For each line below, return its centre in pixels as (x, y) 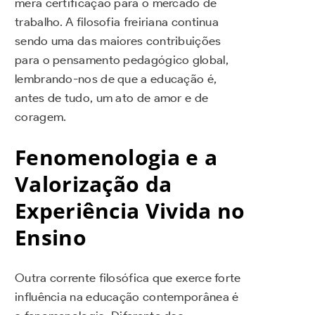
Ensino (51, 237)
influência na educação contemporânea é (127, 296)
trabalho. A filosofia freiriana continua (117, 22)
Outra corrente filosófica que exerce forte (128, 277)
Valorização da (94, 184)
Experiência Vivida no (130, 210)
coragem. (41, 117)
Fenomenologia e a (116, 157)
